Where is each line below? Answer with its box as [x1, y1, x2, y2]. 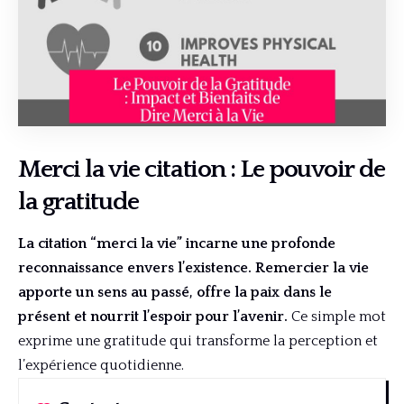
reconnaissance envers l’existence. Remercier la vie [18, 260, 369, 277]
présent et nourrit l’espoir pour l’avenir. [18, 308, 288, 326]
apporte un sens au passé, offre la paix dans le [18, 284, 332, 301]
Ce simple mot [288, 308, 386, 326]
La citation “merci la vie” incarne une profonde [18, 235, 335, 252]
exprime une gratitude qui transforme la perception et [18, 333, 378, 350]
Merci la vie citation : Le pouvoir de [18, 155, 385, 183]
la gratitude [18, 188, 139, 216]
